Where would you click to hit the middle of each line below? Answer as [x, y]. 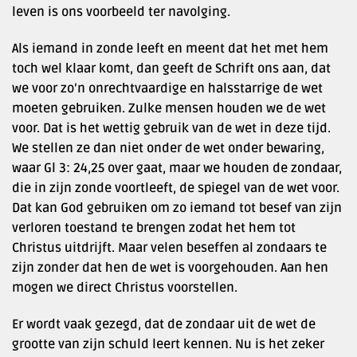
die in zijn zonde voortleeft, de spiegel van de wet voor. [176, 188]
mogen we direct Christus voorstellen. [125, 287]
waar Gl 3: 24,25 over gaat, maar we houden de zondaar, [177, 168]
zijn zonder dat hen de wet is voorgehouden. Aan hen [170, 267]
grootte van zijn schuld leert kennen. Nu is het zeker [168, 344]
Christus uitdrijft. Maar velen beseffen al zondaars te [169, 247]
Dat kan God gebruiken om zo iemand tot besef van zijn [177, 208]
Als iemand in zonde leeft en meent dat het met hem [170, 48]
